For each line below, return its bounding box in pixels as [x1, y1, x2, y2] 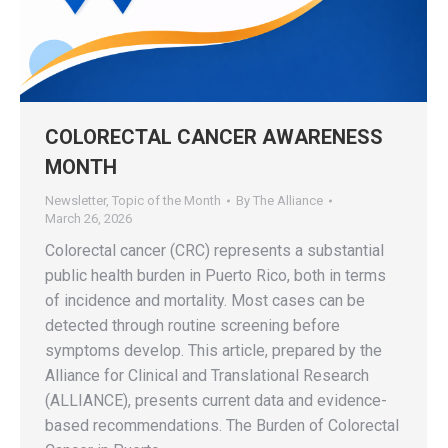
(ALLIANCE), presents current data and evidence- [45, 391, 387, 411]
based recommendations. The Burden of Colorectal [45, 416, 399, 436]
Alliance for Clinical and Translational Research [45, 366, 369, 386]
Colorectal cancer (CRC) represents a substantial [45, 241, 384, 261]
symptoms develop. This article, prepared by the [45, 341, 382, 361]
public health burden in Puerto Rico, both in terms [45, 266, 386, 286]
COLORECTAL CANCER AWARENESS [45, 125, 383, 150]
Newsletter [45, 193, 106, 209]
